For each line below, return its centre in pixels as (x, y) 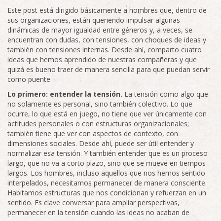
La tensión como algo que (165, 94)
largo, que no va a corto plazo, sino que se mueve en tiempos (107, 163)
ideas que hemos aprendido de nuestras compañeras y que (102, 59)
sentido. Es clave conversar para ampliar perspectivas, (93, 203)
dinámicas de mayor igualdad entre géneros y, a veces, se (100, 30)
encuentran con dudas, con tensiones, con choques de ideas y (107, 40)
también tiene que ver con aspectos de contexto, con (93, 133)
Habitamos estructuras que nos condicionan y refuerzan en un (107, 193)
